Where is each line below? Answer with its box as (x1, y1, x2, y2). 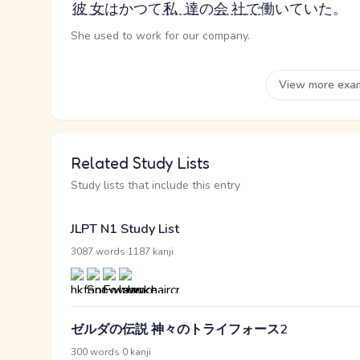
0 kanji (122, 346, 151, 358)
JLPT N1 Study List (71, 220, 179, 238)
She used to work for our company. (71, 28, 250, 43)
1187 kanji (128, 245, 174, 258)
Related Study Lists (71, 153, 210, 173)
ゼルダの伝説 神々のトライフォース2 (71, 321, 288, 338)
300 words (71, 346, 120, 358)
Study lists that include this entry (71, 178, 240, 193)
